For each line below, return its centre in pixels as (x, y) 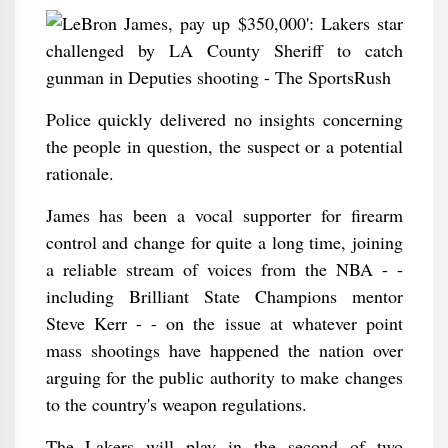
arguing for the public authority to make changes (224, 377)
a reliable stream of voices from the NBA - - (224, 269)
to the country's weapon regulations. (176, 404)
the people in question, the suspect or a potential (224, 146)
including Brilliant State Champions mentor (224, 296)
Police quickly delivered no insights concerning (224, 119)
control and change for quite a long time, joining (224, 242)
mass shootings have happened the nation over (224, 350)
